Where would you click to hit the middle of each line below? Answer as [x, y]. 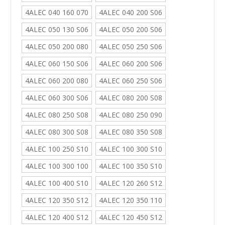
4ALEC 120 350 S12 [57, 200]
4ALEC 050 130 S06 [57, 30]
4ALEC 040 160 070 [57, 13]
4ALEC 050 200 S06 [130, 30]
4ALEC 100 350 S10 [130, 166]
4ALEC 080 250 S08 [57, 115]
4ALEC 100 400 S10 [57, 183]
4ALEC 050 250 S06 [130, 47]
